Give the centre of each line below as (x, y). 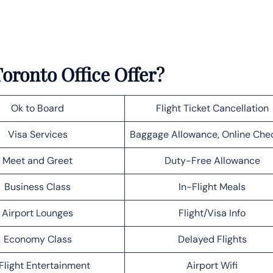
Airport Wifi (212, 265)
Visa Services (37, 134)
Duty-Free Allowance (212, 160)
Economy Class (37, 239)
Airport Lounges (37, 213)
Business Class (37, 186)
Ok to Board (37, 108)
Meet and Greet (37, 160)
